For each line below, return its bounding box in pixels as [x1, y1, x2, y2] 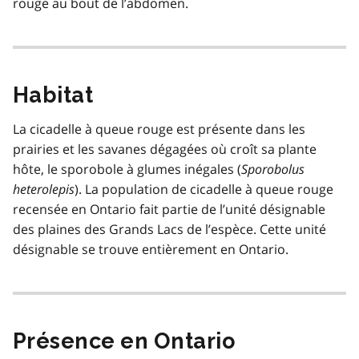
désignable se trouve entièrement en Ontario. [13, 240, 288, 258]
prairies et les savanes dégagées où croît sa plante [13, 139, 317, 158]
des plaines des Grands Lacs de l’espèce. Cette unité [13, 220, 326, 238]
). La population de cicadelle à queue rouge [75, 179, 333, 198]
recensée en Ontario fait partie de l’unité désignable [13, 200, 325, 218]
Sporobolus [241, 159, 305, 178]
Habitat [13, 82, 94, 107]
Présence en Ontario [13, 328, 236, 353]
